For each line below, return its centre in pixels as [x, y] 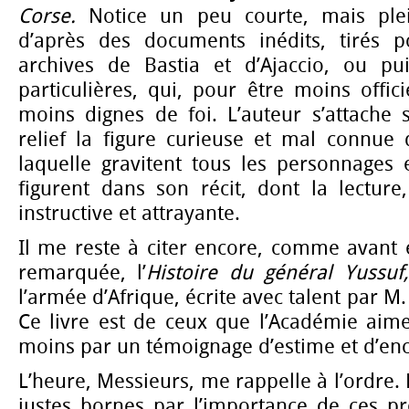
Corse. [47, 16]
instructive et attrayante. [129, 213]
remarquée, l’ [83, 273]
